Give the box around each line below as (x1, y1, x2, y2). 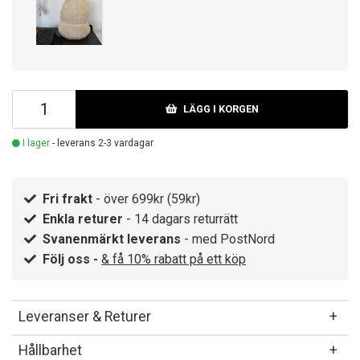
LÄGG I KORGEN (182, 103, 259, 116)
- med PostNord (181, 231, 275, 247)
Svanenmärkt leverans (43, 231, 181, 247)
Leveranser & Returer (18, 308, 151, 325)
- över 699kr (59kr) (92, 191, 200, 207)
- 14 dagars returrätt (123, 211, 238, 227)
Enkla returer (43, 211, 123, 227)
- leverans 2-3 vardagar (50, 137, 153, 149)
